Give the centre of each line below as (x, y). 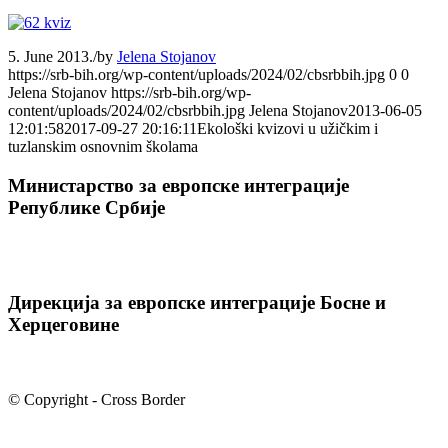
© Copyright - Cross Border (96, 399)
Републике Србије (86, 207)
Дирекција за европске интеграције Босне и (197, 302)
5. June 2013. (50, 56)
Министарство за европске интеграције (178, 185)
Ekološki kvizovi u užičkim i (287, 128)
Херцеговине (63, 324)
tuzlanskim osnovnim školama (103, 146)
